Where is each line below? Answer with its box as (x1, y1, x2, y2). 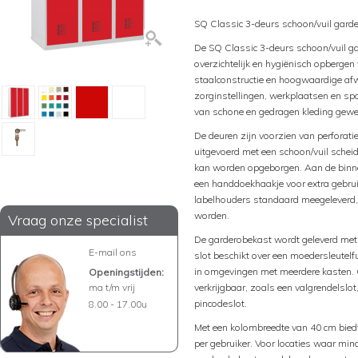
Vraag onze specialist (8, 211, 148, 229)
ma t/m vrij (89, 281, 135, 293)
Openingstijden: (89, 266, 164, 278)
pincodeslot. (194, 297, 247, 309)
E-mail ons (89, 246, 137, 258)
